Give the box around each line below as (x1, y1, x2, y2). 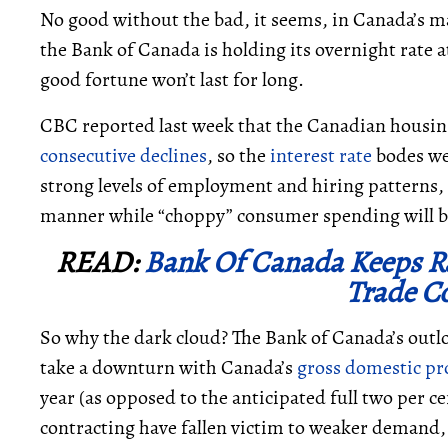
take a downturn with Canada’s (40, 354, 297, 381)
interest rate (270, 142, 372, 169)
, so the (207, 142, 270, 169)
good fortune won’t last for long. (40, 66, 304, 93)
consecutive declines (40, 142, 207, 169)
